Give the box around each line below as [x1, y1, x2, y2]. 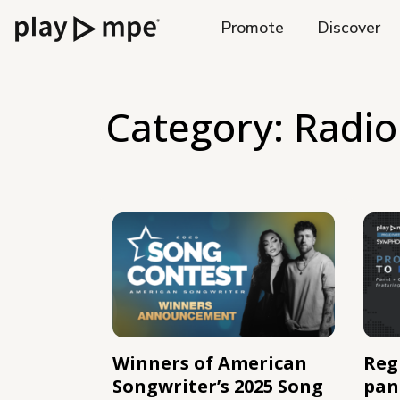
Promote [221, 17, 285, 39]
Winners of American [112, 351, 307, 376]
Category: [105, 100, 294, 154]
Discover [317, 17, 381, 39]
